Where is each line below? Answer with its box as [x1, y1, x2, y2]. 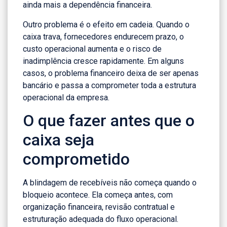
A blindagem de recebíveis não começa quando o [23, 178, 197, 188]
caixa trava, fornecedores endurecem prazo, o [23, 31, 184, 42]
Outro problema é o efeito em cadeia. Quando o [23, 19, 190, 29]
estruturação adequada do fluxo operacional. [23, 214, 178, 224]
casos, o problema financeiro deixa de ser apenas [23, 68, 199, 78]
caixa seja [23, 130, 94, 150]
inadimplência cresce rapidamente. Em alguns [23, 56, 184, 66]
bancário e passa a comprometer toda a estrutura [23, 80, 196, 90]
